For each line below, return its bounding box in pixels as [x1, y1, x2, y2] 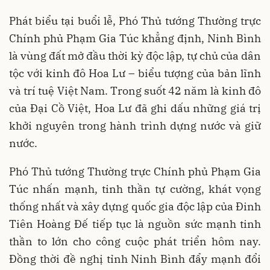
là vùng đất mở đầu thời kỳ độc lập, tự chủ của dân [9, 48, 261, 63]
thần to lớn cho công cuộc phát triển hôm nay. [9, 234, 261, 248]
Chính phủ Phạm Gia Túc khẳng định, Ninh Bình [9, 31, 261, 45]
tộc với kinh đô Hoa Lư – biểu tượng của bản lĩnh [9, 66, 261, 80]
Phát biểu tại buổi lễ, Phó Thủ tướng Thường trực [9, 13, 261, 28]
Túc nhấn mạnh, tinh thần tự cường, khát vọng [9, 181, 261, 196]
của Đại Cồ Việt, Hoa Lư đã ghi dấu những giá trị [9, 101, 261, 115]
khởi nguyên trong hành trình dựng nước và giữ [9, 118, 261, 133]
